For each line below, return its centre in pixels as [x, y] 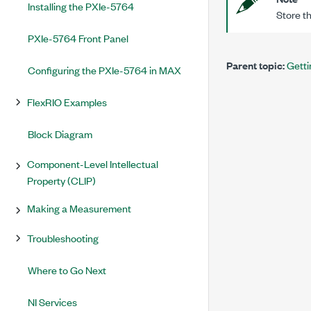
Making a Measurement [79, 208]
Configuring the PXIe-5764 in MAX [104, 70]
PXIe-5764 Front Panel [78, 38]
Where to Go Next [67, 270]
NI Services [52, 302]
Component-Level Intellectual [93, 163]
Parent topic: [255, 65]
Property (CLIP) [61, 180]
